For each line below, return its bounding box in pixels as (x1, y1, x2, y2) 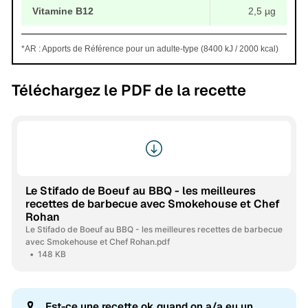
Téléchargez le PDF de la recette (11, 80, 246, 100)
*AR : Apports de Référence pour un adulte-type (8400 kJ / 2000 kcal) (21, 44, 278, 54)
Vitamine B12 (32, 5, 93, 17)
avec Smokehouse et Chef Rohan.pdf (25, 236, 170, 247)
